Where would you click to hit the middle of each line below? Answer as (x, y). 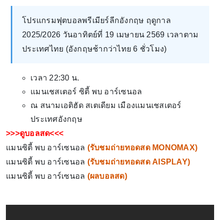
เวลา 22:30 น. (55, 78)
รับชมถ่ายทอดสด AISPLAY (138, 162)
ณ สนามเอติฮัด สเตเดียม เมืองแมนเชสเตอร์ (106, 106)
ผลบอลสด (107, 176)
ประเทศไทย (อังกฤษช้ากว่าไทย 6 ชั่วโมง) (95, 49)
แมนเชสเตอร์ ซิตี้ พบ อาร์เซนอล (86, 92)
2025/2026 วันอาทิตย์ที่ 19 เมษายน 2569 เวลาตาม (110, 35)
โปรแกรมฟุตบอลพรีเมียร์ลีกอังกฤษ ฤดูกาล (96, 21)
